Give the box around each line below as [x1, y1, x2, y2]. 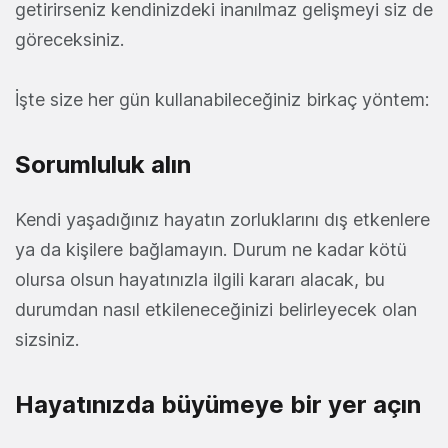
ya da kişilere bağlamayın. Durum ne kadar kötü [15, 239, 407, 260]
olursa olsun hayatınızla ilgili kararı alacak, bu [15, 269, 385, 290]
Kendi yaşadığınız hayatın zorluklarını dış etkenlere [15, 209, 430, 230]
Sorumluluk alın [15, 150, 191, 179]
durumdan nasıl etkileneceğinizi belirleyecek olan [15, 299, 417, 320]
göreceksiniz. [15, 29, 124, 50]
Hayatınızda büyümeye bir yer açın [15, 390, 421, 419]
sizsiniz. [15, 329, 79, 350]
